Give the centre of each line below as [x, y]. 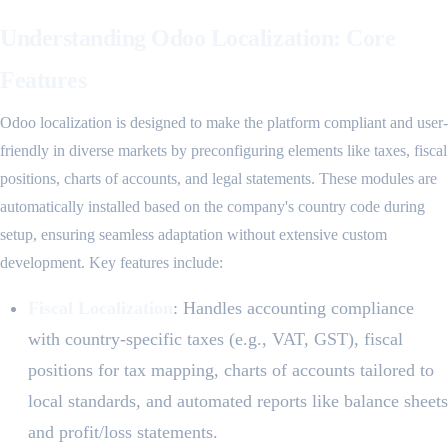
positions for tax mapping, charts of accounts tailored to [231, 370]
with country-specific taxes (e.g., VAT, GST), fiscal [215, 339]
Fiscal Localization [100, 308]
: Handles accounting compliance [293, 308]
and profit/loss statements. [123, 432]
